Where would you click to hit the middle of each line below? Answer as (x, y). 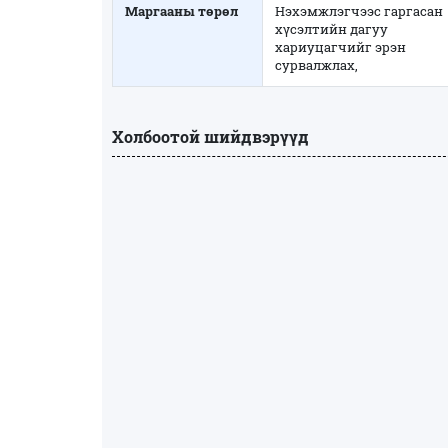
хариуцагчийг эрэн (340, 47)
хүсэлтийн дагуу (331, 29)
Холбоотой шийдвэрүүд (210, 137)
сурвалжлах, (316, 65)
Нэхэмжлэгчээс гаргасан (359, 11)
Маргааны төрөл (181, 11)
